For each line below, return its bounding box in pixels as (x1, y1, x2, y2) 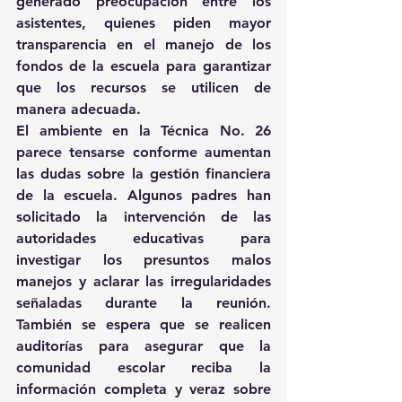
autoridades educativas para (16, 230, 271, 248)
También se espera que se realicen (16, 316, 271, 334)
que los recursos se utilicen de (16, 79, 271, 97)
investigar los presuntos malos (16, 251, 271, 269)
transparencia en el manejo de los (16, 36, 271, 54)
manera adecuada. (16, 100, 141, 118)
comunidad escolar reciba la (16, 359, 271, 377)
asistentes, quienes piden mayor (16, 14, 271, 32)
